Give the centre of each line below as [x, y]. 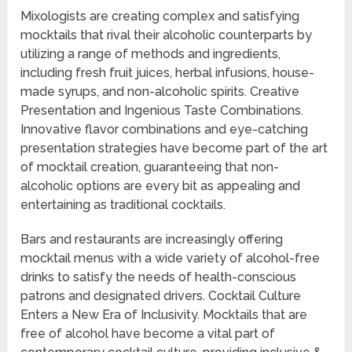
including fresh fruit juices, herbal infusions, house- [168, 73]
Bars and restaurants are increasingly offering [152, 240]
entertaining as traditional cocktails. [123, 205]
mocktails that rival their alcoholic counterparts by [167, 35]
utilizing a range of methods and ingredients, [151, 54]
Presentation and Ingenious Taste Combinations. [162, 111]
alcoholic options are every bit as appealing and [161, 186]
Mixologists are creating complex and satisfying [160, 16]
